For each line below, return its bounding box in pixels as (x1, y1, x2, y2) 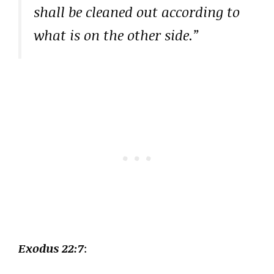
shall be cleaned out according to (34, 2, 240, 21)
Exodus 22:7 (18, 240, 84, 257)
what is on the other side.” (34, 25, 199, 45)
